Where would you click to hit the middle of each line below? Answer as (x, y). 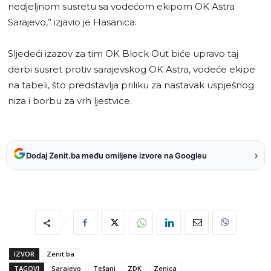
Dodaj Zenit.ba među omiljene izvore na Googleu (116, 155)
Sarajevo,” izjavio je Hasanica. (72, 22)
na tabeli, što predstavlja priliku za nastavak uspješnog (131, 85)
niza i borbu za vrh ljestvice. (70, 101)
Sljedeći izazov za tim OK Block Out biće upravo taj (123, 54)
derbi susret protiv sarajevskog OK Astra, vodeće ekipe (132, 70)
